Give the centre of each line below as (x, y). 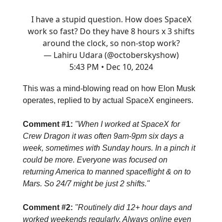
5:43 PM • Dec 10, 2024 (111, 67)
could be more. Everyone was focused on (95, 160)
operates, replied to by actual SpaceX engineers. (108, 100)
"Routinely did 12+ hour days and (133, 207)
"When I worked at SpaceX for (127, 124)
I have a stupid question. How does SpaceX (111, 19)
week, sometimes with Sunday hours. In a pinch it (109, 148)
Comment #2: (48, 207)
